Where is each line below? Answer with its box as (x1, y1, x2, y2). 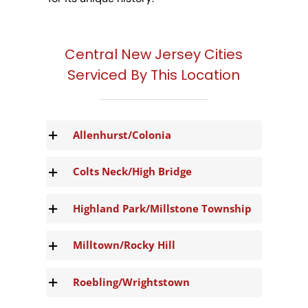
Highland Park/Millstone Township (72, 201, 252, 215)
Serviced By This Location (67, 65, 241, 85)
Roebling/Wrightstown (72, 274, 190, 289)
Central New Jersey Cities (65, 44, 243, 64)
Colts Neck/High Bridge (72, 164, 192, 179)
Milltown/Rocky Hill (72, 238, 175, 252)
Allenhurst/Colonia (72, 127, 171, 142)
